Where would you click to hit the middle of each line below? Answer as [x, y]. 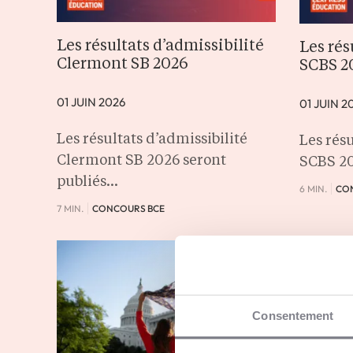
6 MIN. [313, 188]
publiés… [87, 182]
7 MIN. [70, 209]
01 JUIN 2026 [91, 102]
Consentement [293, 315]
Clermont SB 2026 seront [141, 161]
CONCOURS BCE [128, 209]
